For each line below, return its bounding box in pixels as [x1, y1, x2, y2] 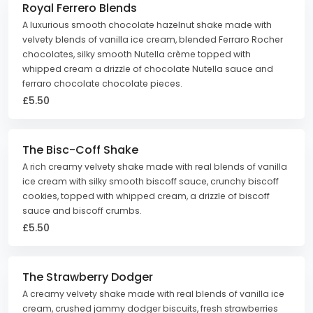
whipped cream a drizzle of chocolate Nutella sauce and [22, 63, 273, 75]
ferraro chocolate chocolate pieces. [22, 78, 182, 89]
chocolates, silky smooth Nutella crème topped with [22, 48, 251, 60]
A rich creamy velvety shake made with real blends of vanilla [22, 161, 287, 173]
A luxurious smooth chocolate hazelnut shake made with [22, 19, 272, 31]
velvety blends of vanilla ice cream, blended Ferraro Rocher [22, 34, 283, 45]
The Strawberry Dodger [22, 269, 153, 285]
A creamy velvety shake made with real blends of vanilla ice [22, 288, 284, 300]
